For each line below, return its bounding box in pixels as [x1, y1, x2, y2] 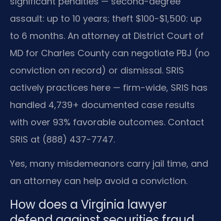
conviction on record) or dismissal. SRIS [10, 64, 184, 76]
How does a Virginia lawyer [10, 196, 167, 213]
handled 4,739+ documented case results [10, 98, 195, 111]
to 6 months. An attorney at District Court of [10, 29, 204, 42]
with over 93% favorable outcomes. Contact [10, 115, 204, 128]
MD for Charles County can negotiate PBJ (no [10, 46, 210, 59]
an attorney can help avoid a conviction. [10, 175, 187, 187]
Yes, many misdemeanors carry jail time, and [10, 157, 208, 170]
